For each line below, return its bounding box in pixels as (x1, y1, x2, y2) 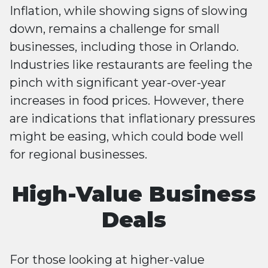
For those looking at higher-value (10, 252, 205, 267)
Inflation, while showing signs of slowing (10, 4, 248, 18)
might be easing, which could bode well (10, 129, 243, 144)
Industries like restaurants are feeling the (10, 57, 252, 72)
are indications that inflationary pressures (10, 111, 255, 126)
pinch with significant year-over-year (10, 75, 226, 90)
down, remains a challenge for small (10, 22, 220, 36)
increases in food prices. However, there (10, 93, 244, 108)
